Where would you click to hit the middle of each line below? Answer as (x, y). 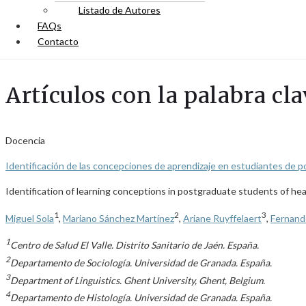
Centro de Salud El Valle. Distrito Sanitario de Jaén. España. (135, 245)
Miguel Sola (30, 218)
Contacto (58, 41)
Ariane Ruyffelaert (222, 218)
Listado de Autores (120, 10)
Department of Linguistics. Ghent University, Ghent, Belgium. (138, 280)
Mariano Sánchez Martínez (119, 218)
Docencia (25, 140)
